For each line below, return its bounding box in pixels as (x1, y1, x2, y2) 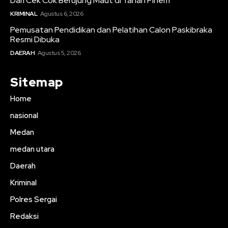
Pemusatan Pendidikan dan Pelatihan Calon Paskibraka (10, 24, 212, 36)
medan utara (10, 144, 54, 155)
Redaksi (10, 211, 39, 222)
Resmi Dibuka (10, 34, 60, 45)
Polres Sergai (10, 194, 57, 205)
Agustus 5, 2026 (37, 49, 80, 58)
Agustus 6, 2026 (40, 10, 83, 18)
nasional (10, 110, 38, 121)
